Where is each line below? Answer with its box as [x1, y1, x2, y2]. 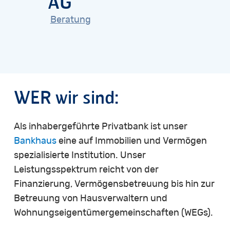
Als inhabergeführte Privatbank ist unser [13, 122, 187, 132]
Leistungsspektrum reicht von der [13, 165, 159, 175]
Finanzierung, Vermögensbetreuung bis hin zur [13, 180, 215, 189]
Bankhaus [13, 137, 56, 146]
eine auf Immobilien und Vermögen [56, 137, 207, 146]
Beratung [50, 15, 91, 25]
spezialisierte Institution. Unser [13, 151, 146, 161]
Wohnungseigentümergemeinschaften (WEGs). [13, 208, 213, 218]
